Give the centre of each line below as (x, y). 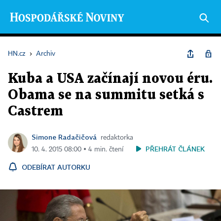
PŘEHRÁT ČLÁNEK (175, 149)
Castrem (36, 111)
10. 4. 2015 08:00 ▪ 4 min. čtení (77, 149)
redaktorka (117, 138)
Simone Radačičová (64, 137)
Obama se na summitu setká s (106, 95)
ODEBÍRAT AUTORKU (56, 167)
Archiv (46, 54)
